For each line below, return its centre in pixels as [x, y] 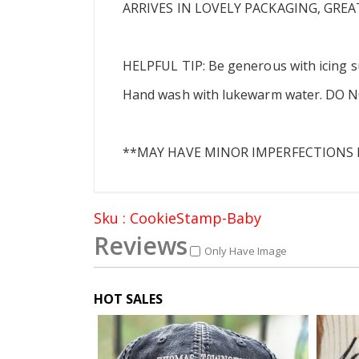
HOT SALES [128, 298]
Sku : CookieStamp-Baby [177, 218]
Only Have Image [245, 250]
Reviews [141, 245]
